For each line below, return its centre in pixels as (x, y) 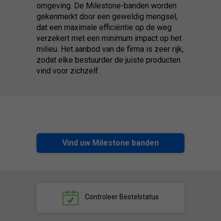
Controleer (101, 197)
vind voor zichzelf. (68, 71)
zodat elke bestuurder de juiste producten (109, 60)
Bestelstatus (138, 197)
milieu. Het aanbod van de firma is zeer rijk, (110, 49)
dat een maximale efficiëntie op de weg (104, 27)
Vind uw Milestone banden (110, 143)
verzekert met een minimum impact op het (109, 38)
